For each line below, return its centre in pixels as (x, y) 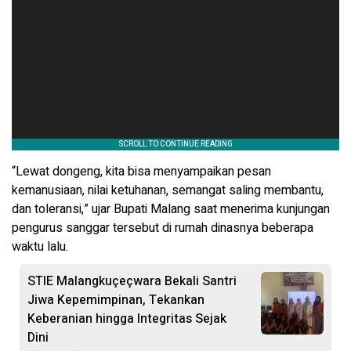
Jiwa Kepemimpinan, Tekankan (116, 300)
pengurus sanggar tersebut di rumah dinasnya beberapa (163, 228)
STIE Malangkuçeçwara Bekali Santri (132, 282)
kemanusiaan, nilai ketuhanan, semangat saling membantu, (168, 191)
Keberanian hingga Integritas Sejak (127, 319)
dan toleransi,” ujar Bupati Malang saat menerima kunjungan (171, 210)
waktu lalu (39, 247)
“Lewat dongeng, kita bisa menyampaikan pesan (141, 172)
